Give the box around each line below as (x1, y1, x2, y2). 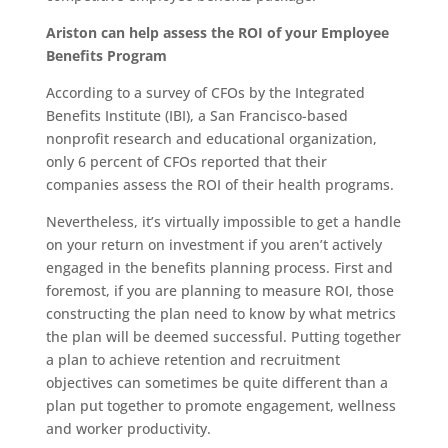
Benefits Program (45, 46, 167, 65)
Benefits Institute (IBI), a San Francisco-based (45, 106, 348, 125)
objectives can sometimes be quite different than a (45, 373, 388, 392)
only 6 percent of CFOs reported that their (45, 152, 327, 171)
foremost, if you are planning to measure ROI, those (45, 281, 394, 300)
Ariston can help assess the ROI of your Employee (45, 23, 389, 42)
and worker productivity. (45, 419, 211, 438)
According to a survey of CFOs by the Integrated (45, 83, 365, 102)
